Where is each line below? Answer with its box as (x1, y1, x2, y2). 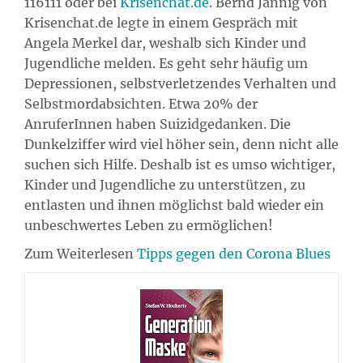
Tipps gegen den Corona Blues (137, 245, 331, 262)
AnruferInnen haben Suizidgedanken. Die (24, 115, 291, 132)
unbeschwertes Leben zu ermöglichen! (24, 216, 273, 233)
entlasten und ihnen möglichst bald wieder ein (24, 196, 324, 213)
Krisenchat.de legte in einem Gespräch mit (24, 14, 298, 31)
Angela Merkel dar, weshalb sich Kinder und (24, 34, 306, 51)
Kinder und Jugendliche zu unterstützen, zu (24, 176, 305, 193)
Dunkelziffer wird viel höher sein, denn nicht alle (24, 135, 339, 152)
